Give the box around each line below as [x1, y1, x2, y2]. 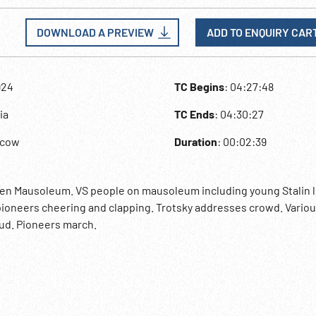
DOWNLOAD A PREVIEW [37, 25, 154, 39]
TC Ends [174, 107, 215, 121]
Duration [174, 135, 218, 148]
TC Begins [174, 80, 225, 93]
